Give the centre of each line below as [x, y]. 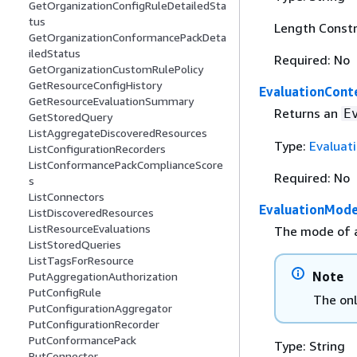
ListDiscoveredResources [91, 213]
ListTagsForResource [81, 261]
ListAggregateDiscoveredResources [118, 133]
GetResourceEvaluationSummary [111, 101]
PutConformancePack [82, 340]
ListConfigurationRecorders [97, 149]
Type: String [309, 346]
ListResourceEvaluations [90, 229]
